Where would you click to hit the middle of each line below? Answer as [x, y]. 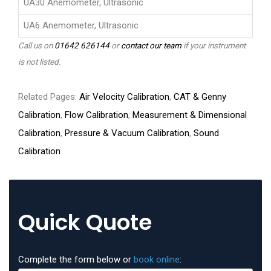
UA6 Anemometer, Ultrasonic [81, 26]
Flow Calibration [96, 115]
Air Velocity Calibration [124, 97]
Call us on [36, 46]
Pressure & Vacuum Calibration [127, 133]
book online [157, 260]
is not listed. [40, 62]
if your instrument [214, 46]
